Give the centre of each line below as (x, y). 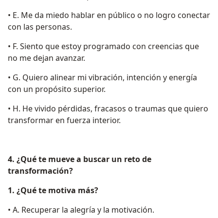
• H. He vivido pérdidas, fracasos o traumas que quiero (108, 109)
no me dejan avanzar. (46, 58)
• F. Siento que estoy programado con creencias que (103, 46)
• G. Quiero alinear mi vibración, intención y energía (102, 78)
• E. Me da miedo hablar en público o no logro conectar (109, 15)
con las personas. (40, 27)
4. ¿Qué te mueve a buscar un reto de (80, 159)
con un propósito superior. (57, 89)
